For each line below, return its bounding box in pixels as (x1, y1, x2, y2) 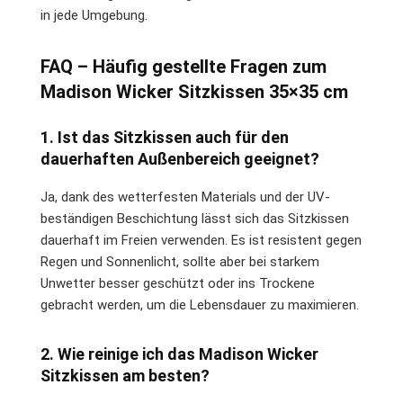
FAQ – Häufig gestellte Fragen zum (40, 55, 327, 77)
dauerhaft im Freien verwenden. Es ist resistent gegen (40, 231, 362, 248)
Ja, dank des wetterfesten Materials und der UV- (40, 188, 330, 205)
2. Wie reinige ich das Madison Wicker (40, 344, 318, 363)
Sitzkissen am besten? (40, 365, 210, 385)
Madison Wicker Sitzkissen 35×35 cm (40, 80, 348, 103)
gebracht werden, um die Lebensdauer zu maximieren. (40, 296, 359, 313)
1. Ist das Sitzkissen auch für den (40, 127, 289, 147)
